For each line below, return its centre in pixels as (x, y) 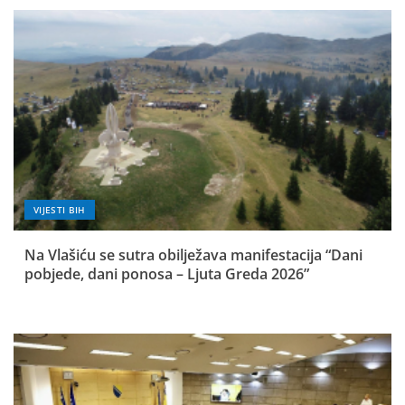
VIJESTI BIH (60, 210)
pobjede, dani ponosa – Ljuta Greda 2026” (167, 274)
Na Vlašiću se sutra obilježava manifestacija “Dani (193, 255)
